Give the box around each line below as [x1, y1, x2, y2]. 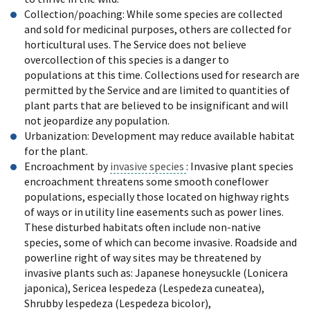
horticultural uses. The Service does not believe [24, 37, 246, 51]
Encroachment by [24, 158, 110, 173]
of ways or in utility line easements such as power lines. [24, 204, 284, 219]
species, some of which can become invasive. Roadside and [24, 235, 297, 249]
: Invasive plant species [186, 158, 293, 173]
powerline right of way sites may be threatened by [24, 250, 261, 264]
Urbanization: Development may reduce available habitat [24, 128, 295, 143]
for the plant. [24, 143, 90, 158]
